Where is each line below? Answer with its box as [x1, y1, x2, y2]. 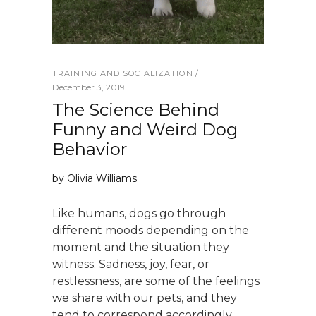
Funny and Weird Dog [52, 119, 238, 140]
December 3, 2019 [52, 82, 125, 92]
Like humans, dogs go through [52, 207, 226, 220]
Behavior [52, 139, 127, 159]
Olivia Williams [67, 172, 137, 185]
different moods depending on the [52, 224, 249, 237]
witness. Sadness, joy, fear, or [52, 257, 209, 271]
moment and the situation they [52, 241, 229, 254]
